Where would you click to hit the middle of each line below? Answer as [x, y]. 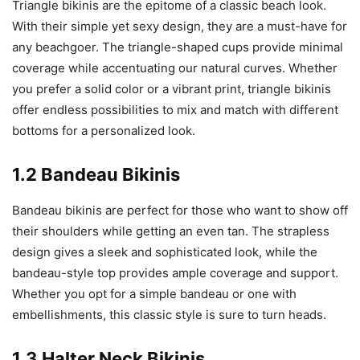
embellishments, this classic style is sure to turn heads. [169, 315]
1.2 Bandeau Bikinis [96, 175]
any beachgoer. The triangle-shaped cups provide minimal [178, 47]
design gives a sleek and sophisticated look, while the [165, 252]
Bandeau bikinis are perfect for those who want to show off [180, 211]
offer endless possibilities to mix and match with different [175, 110]
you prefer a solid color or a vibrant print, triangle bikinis [172, 89]
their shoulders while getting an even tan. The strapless [171, 231]
